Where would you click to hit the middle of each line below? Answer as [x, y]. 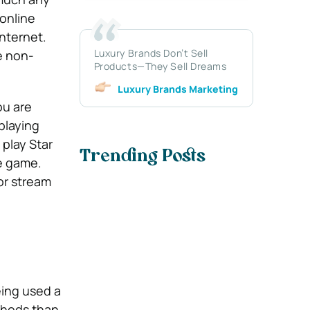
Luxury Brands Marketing [177, 89]
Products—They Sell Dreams [160, 66]
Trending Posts [142, 157]
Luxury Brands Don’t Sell [151, 53]
